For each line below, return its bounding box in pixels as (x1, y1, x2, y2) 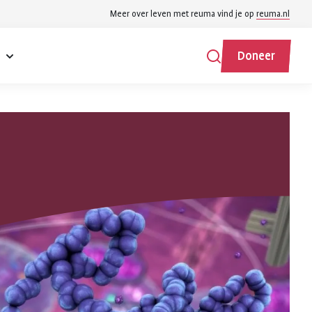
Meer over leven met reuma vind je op (110, 9, 256, 19)
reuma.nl (256, 9, 290, 19)
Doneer (237, 49, 275, 63)
